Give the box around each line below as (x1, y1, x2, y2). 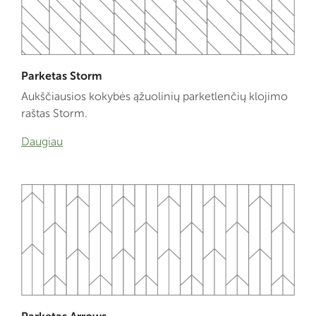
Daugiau (21, 135, 63, 149)
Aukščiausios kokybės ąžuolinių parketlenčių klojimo (21, 90, 288, 104)
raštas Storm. (21, 107, 87, 121)
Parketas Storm (21, 69, 102, 83)
